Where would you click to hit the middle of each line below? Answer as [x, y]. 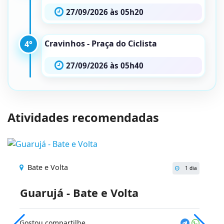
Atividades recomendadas [83, 117]
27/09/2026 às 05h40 [105, 65]
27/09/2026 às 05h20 [105, 12]
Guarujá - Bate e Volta [79, 192]
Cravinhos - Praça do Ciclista [101, 43]
